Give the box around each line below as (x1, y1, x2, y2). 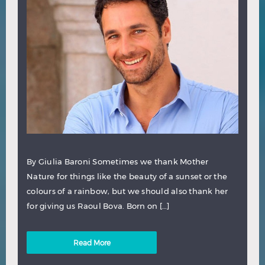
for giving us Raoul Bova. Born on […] (27, 201, 170, 211)
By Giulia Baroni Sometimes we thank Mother (27, 156, 209, 166)
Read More (73, 238, 111, 247)
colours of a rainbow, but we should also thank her (27, 186, 228, 196)
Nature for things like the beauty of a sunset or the (27, 171, 227, 181)
